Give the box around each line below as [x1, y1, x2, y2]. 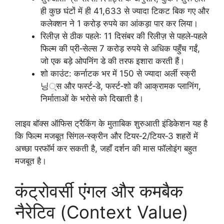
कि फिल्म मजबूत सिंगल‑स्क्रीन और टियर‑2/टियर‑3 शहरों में [15, 131, 198, 141]
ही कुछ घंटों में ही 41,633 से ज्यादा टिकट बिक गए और [40, 5, 209, 16]
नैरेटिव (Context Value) [15, 201, 188, 222]
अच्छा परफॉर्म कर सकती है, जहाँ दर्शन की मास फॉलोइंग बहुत [15, 143, 197, 154]
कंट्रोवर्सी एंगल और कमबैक [15, 180, 183, 201]
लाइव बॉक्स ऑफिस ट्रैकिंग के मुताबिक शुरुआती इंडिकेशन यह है [15, 118, 207, 129]
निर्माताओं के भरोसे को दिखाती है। [40, 93, 143, 103]
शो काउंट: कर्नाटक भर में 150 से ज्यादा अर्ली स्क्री [40, 68, 196, 78]
